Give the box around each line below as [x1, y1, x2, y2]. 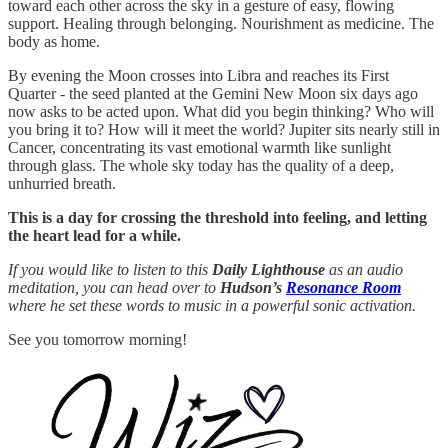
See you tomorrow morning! [8, 331, 187, 349]
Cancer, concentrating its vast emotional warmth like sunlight [8, 139, 391, 157]
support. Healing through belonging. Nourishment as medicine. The [8, 15, 434, 33]
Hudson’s [220, 279, 286, 297]
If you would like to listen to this [8, 261, 212, 279]
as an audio [325, 261, 403, 279]
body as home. [8, 33, 100, 51]
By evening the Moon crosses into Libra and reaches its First [8, 67, 389, 85]
